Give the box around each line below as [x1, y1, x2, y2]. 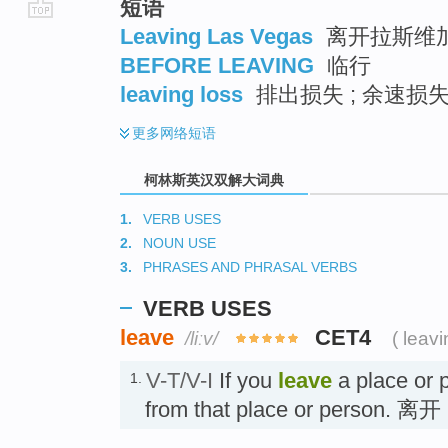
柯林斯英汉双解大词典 [140, 171, 288, 188]
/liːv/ [185, 327, 218, 349]
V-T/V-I [146, 367, 213, 393]
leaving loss [120, 81, 243, 107]
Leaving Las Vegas [120, 23, 313, 49]
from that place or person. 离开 [145, 396, 441, 422]
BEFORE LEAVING [120, 52, 314, 78]
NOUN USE [143, 235, 216, 252]
